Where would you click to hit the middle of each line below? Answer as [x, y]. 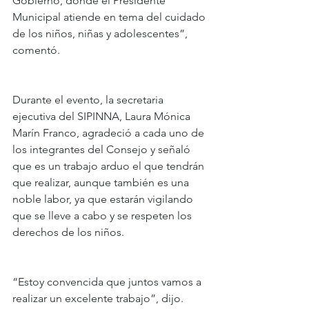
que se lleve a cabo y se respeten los [103, 216]
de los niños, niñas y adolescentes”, [101, 34]
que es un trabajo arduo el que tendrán [110, 166]
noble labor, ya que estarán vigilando [104, 199]
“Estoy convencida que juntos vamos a [108, 282]
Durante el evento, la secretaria [89, 100]
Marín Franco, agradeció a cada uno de [110, 133]
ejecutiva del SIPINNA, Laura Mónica [103, 117]
